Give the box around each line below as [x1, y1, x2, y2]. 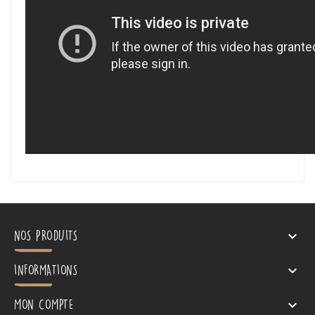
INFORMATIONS [14, 261, 77, 278]
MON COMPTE [14, 295, 73, 313]
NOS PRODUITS [14, 226, 77, 244]
